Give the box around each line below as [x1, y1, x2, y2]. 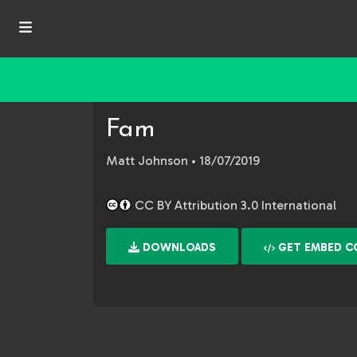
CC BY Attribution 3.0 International [131, 198, 336, 213]
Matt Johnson [106, 153, 188, 168]
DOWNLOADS [139, 241, 216, 254]
